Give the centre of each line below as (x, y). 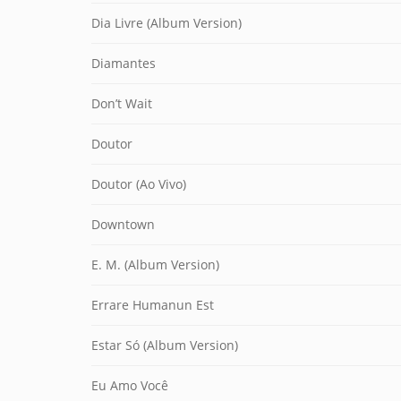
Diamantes (124, 63)
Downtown (123, 224)
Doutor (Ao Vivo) (139, 184)
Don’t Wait (122, 103)
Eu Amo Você (130, 385)
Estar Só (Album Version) (165, 345)
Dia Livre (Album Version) (166, 23)
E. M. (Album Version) (155, 264)
